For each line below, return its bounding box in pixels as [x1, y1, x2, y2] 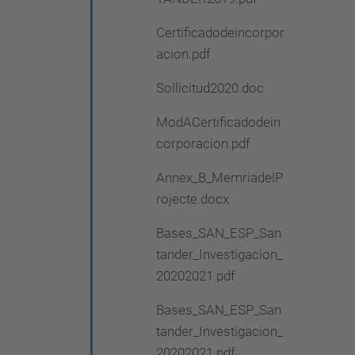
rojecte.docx [156, 191, 229, 207]
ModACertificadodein [156, 114, 281, 130]
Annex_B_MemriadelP [156, 170, 283, 185]
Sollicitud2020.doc [156, 80, 264, 96]
